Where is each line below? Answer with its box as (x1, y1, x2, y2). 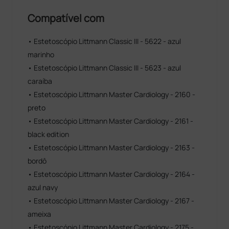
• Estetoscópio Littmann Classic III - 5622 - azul (28, 36, 181, 46)
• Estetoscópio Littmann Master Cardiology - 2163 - (28, 142, 195, 152)
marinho (28, 49, 55, 59)
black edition (28, 129, 70, 139)
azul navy (28, 182, 58, 192)
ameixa (28, 209, 52, 219)
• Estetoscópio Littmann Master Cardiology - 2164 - (28, 169, 195, 179)
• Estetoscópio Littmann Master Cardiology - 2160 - (28, 89, 196, 99)
